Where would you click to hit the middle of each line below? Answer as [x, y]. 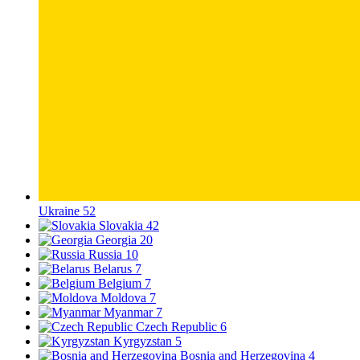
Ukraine [61, 211]
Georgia [118, 240]
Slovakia [123, 226]
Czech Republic [178, 327]
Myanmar [130, 313]
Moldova [125, 298]
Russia [107, 255]
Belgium [121, 284]
